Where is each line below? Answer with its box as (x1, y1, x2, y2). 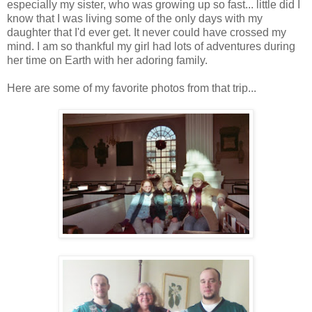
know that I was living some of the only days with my (7, 12, 263, 24)
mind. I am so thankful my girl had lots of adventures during (7, 40, 295, 52)
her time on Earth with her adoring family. (7, 54, 208, 66)
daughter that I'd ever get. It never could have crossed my (7, 26, 286, 38)
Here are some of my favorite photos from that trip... (7, 81, 256, 94)
